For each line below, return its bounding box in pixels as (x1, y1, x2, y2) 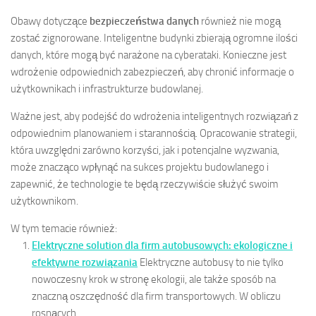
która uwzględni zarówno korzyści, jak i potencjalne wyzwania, (11, 143, 279, 157)
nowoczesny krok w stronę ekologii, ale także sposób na (32, 272, 276, 286)
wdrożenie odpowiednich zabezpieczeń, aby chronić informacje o (11, 65, 294, 78)
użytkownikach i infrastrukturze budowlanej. (11, 82, 203, 95)
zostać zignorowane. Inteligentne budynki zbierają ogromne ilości (11, 31, 298, 44)
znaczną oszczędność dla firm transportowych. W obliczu (32, 289, 281, 303)
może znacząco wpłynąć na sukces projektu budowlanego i (11, 160, 269, 174)
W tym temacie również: (11, 221, 117, 235)
